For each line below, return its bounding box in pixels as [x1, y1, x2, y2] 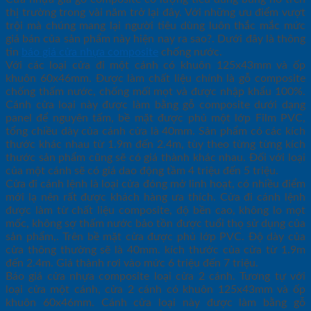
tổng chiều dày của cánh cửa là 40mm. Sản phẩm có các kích [6, 126, 305, 137]
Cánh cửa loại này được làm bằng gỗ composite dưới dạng [6, 99, 305, 111]
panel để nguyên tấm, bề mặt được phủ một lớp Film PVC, [6, 112, 305, 124]
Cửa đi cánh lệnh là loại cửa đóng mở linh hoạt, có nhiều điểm [6, 178, 305, 190]
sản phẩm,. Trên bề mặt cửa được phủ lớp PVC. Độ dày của [6, 231, 305, 243]
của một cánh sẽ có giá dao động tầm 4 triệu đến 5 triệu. [6, 165, 278, 177]
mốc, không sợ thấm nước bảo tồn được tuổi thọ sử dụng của [6, 218, 305, 230]
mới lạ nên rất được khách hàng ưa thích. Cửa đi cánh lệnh [6, 192, 305, 203]
